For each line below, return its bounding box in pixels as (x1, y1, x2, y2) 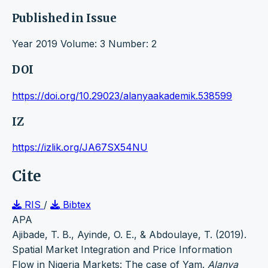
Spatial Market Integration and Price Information (12, 243, 232, 256)
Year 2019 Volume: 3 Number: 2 (12, 38, 157, 50)
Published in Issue (12, 11, 117, 25)
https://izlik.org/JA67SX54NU (12, 141, 148, 154)
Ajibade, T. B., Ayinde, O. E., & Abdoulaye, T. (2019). (12, 229, 246, 241)
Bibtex (60, 199, 91, 211)
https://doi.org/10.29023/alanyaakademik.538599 (12, 89, 232, 102)
